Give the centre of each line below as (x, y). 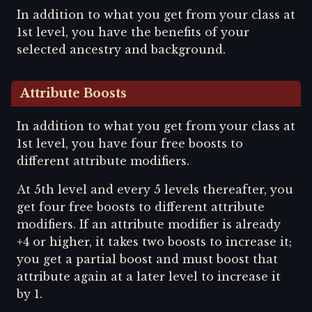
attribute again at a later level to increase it (149, 277)
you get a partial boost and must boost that (147, 259)
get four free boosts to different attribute (141, 207)
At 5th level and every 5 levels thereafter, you (155, 190)
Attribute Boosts (74, 94)
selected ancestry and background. (121, 50)
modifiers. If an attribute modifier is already (149, 225)
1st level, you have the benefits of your (133, 32)
